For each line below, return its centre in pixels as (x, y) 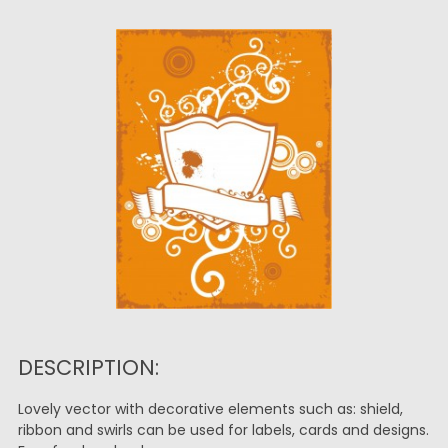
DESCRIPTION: (88, 367)
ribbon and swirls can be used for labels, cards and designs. (223, 430)
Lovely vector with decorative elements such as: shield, (210, 409)
